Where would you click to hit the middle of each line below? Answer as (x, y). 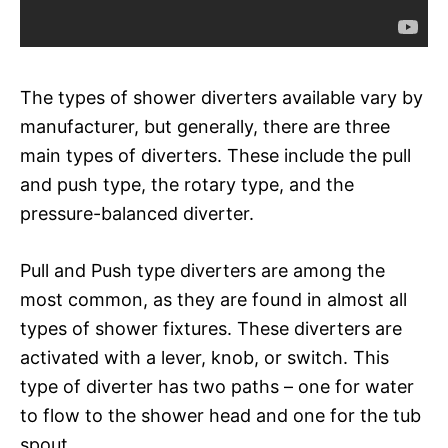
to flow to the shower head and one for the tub (220, 415)
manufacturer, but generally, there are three (205, 126)
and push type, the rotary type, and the (187, 184)
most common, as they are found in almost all (213, 299)
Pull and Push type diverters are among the (202, 270)
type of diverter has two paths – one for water (217, 386)
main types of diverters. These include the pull (215, 155)
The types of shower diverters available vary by (221, 97)
